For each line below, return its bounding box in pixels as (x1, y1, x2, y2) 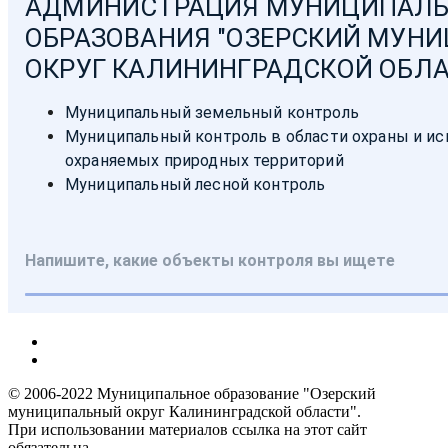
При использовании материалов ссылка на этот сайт (8, 421, 367, 439)
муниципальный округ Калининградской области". (8, 403, 361, 421)
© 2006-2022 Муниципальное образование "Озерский (8, 385, 376, 403)
